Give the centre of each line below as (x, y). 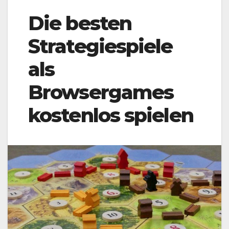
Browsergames (101, 92)
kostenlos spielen (111, 115)
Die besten (80, 23)
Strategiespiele (100, 46)
